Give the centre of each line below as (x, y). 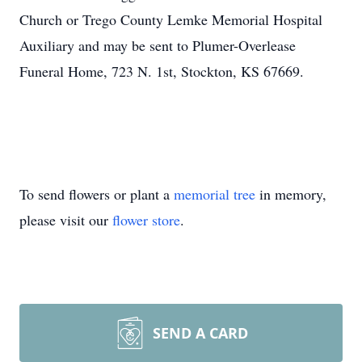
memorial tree (215, 194)
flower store (146, 220)
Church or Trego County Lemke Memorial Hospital (171, 19)
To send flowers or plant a (97, 194)
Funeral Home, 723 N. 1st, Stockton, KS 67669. (162, 71)
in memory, (291, 194)
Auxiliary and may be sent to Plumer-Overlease (158, 45)
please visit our (66, 220)
